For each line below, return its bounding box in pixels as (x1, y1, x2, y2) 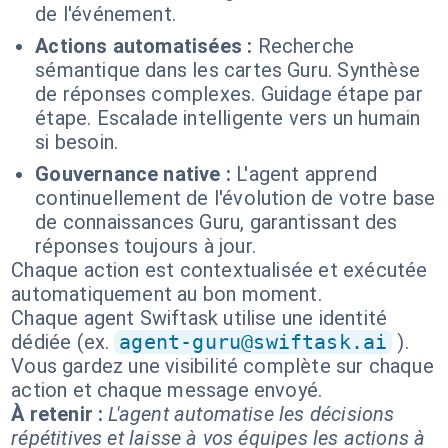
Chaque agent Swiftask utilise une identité (11, 306, 388, 330)
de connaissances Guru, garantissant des (35, 210, 398, 234)
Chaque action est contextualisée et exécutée (11, 258, 428, 282)
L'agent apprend (236, 162, 377, 186)
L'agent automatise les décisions (108, 402, 395, 426)
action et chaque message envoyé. (11, 378, 323, 402)
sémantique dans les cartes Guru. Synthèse (35, 58, 420, 82)
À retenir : (11, 402, 104, 426)
